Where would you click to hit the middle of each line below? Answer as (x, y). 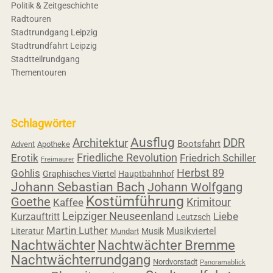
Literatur (27, 231)
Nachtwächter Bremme (166, 245)
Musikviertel (191, 231)
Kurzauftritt (35, 217)
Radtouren (31, 19)
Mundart (124, 232)
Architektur (100, 143)
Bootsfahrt (199, 144)
